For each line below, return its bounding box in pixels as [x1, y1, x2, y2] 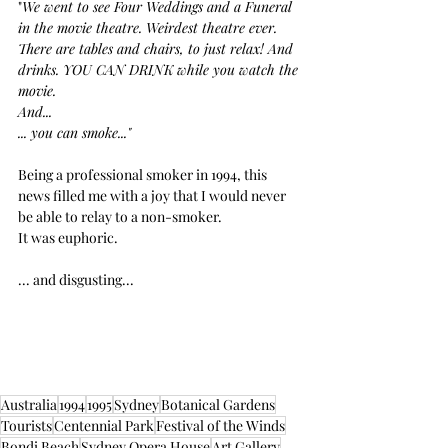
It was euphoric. [18, 228, 118, 248]
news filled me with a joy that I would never [18, 186, 289, 206]
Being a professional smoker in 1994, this [18, 165, 270, 185]
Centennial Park [54, 416, 154, 436]
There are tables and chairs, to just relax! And [18, 39, 297, 59]
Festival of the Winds [156, 416, 285, 436]
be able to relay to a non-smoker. [18, 207, 222, 227]
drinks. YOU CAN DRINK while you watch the [18, 60, 302, 80]
